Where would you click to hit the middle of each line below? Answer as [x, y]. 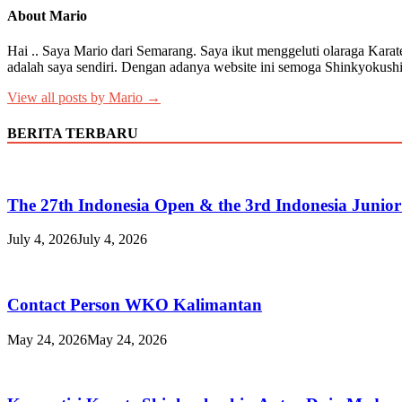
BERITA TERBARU [73, 133]
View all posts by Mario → [84, 98]
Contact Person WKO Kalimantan [135, 305]
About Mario [47, 16]
